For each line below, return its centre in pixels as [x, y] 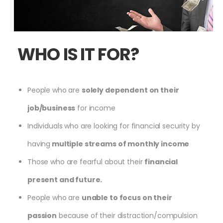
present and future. [65, 179]
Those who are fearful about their [86, 162]
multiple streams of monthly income [120, 144]
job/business [52, 108]
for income [95, 108]
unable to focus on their [127, 197]
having [39, 144]
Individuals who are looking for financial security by [114, 126]
